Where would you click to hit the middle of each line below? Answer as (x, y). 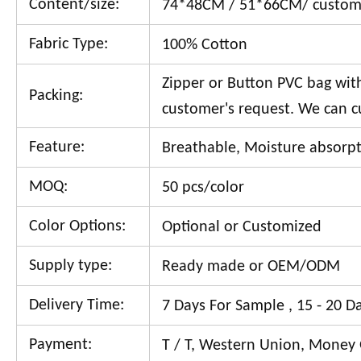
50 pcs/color (203, 187)
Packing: (56, 95)
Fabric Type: (68, 44)
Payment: (60, 344)
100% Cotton (205, 45)
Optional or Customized (242, 227)
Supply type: (71, 266)
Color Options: (77, 226)
